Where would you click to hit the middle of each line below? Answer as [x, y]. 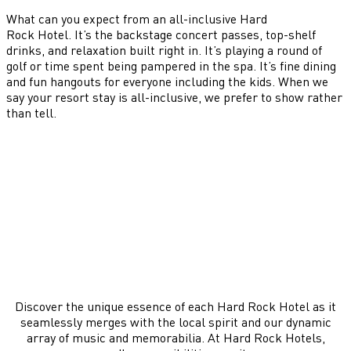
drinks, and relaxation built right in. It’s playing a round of [164, 51]
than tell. [31, 113]
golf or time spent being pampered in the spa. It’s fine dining [171, 66]
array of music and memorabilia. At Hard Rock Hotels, [175, 338]
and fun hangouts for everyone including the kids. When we [167, 82]
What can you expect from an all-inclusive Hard [137, 19]
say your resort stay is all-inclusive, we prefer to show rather [174, 98]
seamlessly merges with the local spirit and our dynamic [175, 322]
